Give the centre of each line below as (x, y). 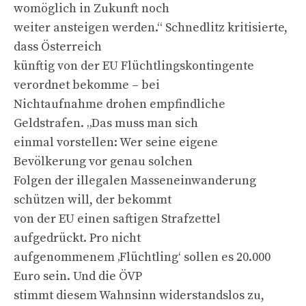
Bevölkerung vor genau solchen (103, 161)
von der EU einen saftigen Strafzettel (117, 219)
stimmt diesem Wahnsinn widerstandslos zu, (139, 295)
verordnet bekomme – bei (87, 85)
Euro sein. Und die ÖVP (78, 276)
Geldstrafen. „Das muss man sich (106, 123)
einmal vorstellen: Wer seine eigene (116, 142)
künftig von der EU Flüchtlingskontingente (134, 66)
